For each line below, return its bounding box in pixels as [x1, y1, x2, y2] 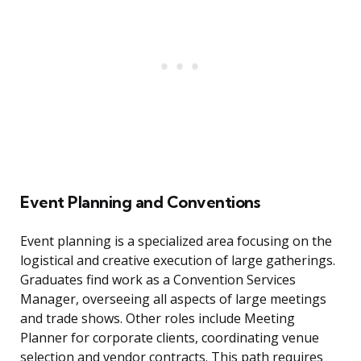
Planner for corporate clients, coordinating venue [20, 329, 319, 347]
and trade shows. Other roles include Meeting [20, 309, 295, 328]
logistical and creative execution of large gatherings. [20, 251, 335, 270]
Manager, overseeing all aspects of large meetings [20, 290, 326, 309]
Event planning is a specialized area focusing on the [20, 232, 332, 251]
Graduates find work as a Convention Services [20, 271, 296, 289]
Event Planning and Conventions [20, 192, 259, 213]
